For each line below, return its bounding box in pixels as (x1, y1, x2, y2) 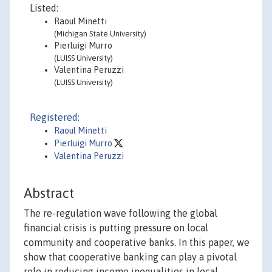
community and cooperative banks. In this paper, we (24, 237, 250, 248)
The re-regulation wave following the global (24, 208, 217, 219)
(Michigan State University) (54, 29, 146, 38)
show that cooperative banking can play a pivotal (24, 251, 237, 263)
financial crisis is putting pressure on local (24, 222, 208, 234)
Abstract (24, 185, 74, 202)
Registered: (30, 112, 80, 123)
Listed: (30, 2, 58, 13)
